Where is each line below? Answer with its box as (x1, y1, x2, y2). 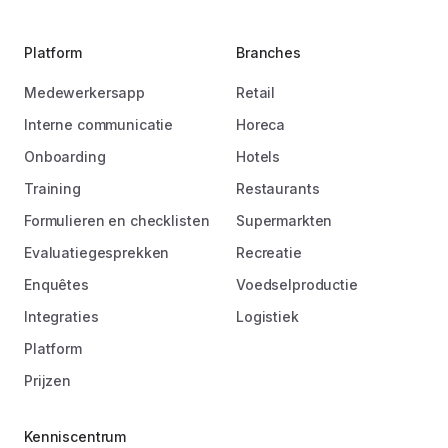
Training (24, 179, 81, 197)
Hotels (236, 147, 281, 165)
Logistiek (236, 307, 299, 325)
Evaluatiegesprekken (24, 243, 170, 261)
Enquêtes (24, 275, 89, 293)
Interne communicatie (24, 115, 174, 133)
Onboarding (24, 147, 106, 165)
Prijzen (24, 371, 72, 389)
